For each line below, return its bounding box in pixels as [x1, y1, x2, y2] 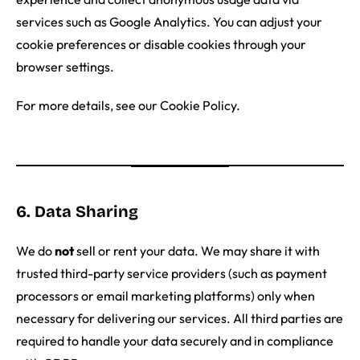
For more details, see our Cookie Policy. [16, 97, 240, 114]
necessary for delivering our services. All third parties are [16, 310, 343, 327]
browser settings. [16, 59, 114, 76]
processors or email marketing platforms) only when [16, 288, 315, 305]
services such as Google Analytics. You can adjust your [16, 14, 322, 31]
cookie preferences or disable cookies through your [16, 36, 306, 53]
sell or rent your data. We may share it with [74, 243, 320, 260]
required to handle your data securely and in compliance [16, 333, 333, 350]
